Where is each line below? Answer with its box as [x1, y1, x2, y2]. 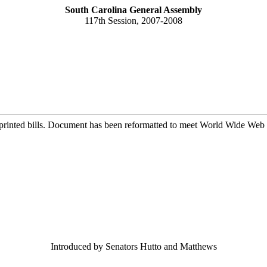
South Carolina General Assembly [65, 5, 202, 15]
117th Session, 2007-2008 [85, 15, 182, 26]
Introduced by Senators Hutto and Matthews [50, 241, 217, 252]
